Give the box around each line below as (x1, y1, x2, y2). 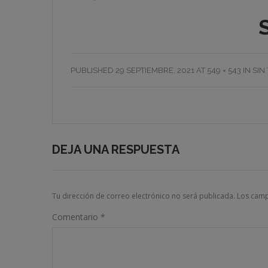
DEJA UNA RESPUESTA (52, 142, 179, 157)
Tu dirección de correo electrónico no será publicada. (52, 190, 235, 201)
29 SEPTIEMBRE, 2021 (115, 65, 194, 75)
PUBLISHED (71, 65, 115, 75)
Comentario (52, 211, 100, 223)
